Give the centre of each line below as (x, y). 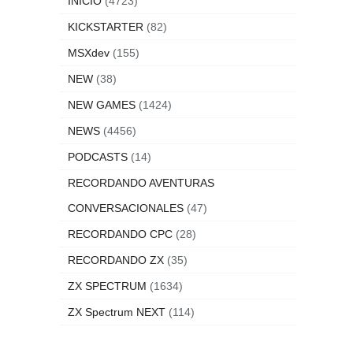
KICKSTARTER (106, 27)
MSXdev (89, 53)
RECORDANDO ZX (116, 260)
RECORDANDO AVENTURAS (141, 183)
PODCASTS (98, 157)
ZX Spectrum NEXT (117, 312)
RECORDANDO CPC (120, 234)
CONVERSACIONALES (126, 208)
